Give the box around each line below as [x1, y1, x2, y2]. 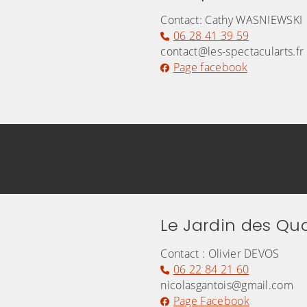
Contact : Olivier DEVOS [160, 246, 280, 262]
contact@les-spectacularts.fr [160, 44, 304, 60]
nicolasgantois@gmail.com [160, 278, 294, 293]
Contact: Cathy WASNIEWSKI [160, 12, 303, 28]
